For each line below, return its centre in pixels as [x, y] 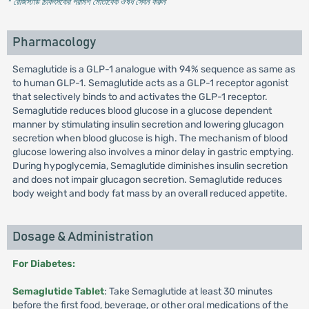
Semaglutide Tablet [58, 291]
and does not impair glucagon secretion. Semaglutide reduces [147, 180]
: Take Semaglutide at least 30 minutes [188, 291]
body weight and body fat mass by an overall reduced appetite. [150, 193]
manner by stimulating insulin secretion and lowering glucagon [148, 124]
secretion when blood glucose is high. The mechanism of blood [150, 138]
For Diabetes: [43, 264]
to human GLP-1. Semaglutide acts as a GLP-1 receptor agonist [150, 83]
